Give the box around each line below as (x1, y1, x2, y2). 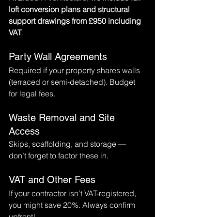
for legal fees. (9, 89, 55, 98)
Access (9, 125, 40, 137)
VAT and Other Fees (9, 174, 95, 186)
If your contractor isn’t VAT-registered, (9, 188, 138, 198)
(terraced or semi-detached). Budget (9, 77, 137, 87)
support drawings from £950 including (9, 16, 143, 26)
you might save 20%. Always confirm (9, 200, 137, 210)
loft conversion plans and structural (9, 4, 132, 14)
